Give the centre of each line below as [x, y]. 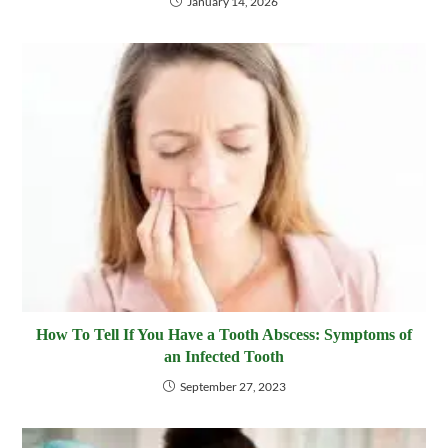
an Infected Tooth [224, 356]
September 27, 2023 [232, 386]
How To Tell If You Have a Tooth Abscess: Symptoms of [224, 334]
